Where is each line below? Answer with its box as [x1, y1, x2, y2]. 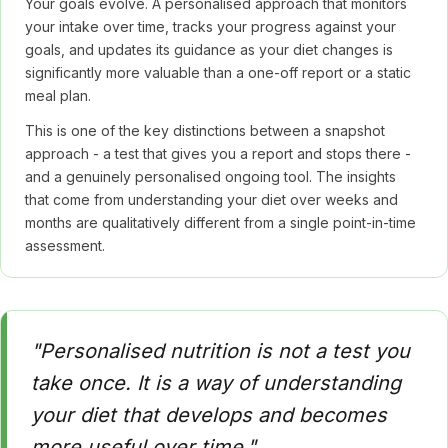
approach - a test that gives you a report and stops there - [25, 145, 411, 162]
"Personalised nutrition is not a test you [31, 339, 410, 363]
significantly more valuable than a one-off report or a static [25, 64, 411, 81]
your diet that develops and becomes [31, 403, 387, 427]
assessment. [25, 237, 105, 254]
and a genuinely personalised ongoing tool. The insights [25, 168, 396, 185]
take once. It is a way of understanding [31, 371, 401, 395]
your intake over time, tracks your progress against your [25, 18, 396, 35]
